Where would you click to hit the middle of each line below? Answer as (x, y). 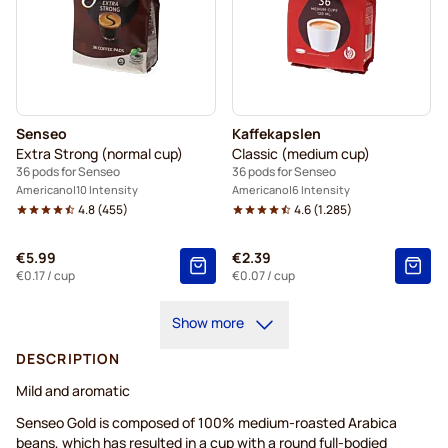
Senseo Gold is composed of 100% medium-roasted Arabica (206, 423)
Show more (207, 323)
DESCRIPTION (68, 359)
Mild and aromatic (73, 391)
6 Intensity (320, 190)
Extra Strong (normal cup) (99, 154)
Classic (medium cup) (300, 154)
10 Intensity (107, 190)
